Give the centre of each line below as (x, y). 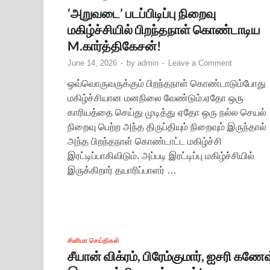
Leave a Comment (200, 63)
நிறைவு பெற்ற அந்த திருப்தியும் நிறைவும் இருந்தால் (167, 127)
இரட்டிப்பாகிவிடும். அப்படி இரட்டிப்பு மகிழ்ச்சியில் (161, 155)
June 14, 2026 (92, 63)
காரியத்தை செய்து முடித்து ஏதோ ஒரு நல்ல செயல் (167, 112)
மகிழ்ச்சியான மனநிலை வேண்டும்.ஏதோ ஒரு (155, 98)
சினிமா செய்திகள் (93, 240)
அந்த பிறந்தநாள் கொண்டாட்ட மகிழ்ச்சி (145, 141)
